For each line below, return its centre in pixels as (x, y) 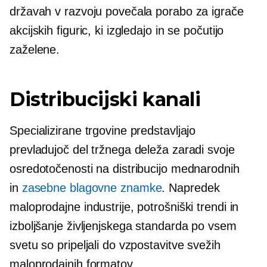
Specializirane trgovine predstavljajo (103, 130)
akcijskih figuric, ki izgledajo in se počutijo (117, 30)
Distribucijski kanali (105, 99)
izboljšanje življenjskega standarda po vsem (123, 226)
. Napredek (191, 187)
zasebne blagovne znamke (92, 187)
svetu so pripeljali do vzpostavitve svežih (115, 245)
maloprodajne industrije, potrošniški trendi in (124, 207)
